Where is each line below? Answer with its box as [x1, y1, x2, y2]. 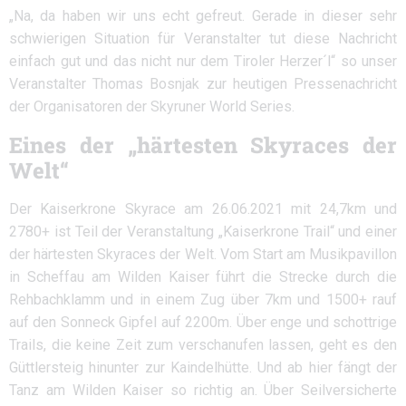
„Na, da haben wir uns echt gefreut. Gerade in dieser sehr [9, 7, 397, 24]
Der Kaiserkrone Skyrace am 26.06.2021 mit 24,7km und [9, 200, 397, 217]
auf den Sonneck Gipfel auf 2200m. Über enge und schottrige [9, 314, 397, 331]
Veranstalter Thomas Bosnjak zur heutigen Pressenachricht [9, 75, 397, 92]
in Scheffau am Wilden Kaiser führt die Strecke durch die [9, 268, 397, 285]
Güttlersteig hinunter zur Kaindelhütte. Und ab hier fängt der [9, 359, 397, 376]
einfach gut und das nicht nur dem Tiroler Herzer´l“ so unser [9, 53, 397, 70]
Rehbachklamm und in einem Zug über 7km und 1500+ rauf [9, 291, 397, 308]
